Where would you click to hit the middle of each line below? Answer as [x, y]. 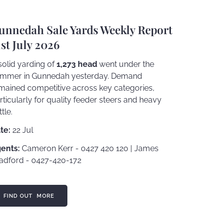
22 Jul [22, 130]
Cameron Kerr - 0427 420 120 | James [89, 148]
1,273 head [77, 64]
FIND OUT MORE [29, 195]
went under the [126, 64]
